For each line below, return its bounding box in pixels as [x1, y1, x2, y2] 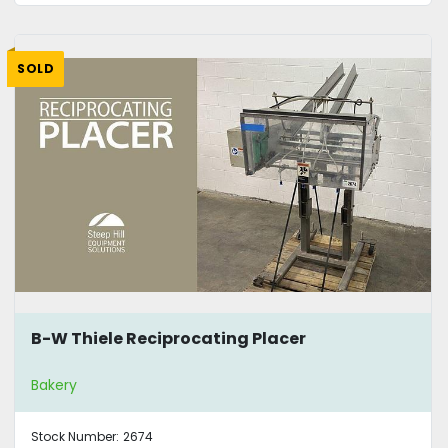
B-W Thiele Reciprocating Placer [31, 326, 306, 350]
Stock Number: [31, 428, 119, 446]
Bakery [31, 375, 77, 396]
